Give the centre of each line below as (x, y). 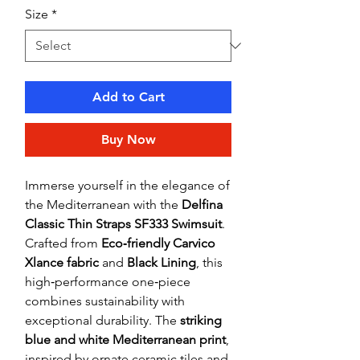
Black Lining (162, 263)
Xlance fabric (62, 263)
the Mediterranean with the (103, 205)
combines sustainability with (105, 301)
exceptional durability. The (102, 321)
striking (201, 321)
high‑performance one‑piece (108, 282)
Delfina (202, 205)
